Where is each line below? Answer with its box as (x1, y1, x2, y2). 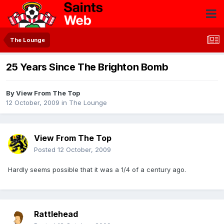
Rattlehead (34, 209, 78, 219)
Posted (34, 145, 57, 154)
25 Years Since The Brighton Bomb (6, 61, 168, 73)
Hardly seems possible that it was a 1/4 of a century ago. (8, 165, 186, 174)
